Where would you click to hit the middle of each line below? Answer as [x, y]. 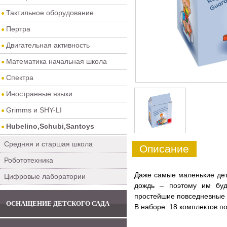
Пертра [18, 29]
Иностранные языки [39, 94]
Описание [164, 149]
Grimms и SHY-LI [34, 110]
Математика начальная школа [56, 61]
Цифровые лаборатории [45, 176]
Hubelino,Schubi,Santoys [50, 126]
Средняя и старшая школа [48, 144]
